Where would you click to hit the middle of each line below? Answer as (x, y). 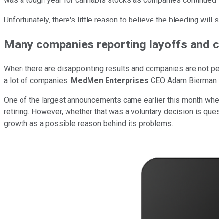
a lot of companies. (37, 80)
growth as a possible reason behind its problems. (89, 123)
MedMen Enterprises (110, 80)
